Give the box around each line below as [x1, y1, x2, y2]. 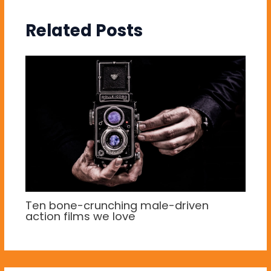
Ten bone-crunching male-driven [25, 197, 209, 213]
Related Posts [25, 18, 143, 42]
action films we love [25, 208, 135, 224]
